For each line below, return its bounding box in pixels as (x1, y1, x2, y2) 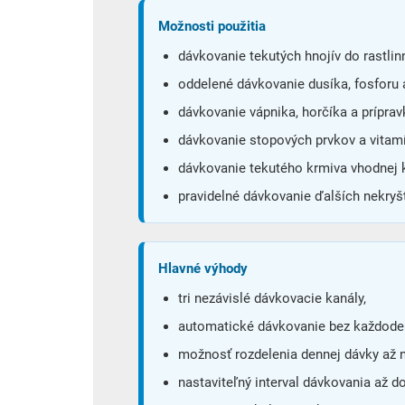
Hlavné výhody (158, 259, 248, 277)
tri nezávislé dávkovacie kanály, (178, 289, 366, 306)
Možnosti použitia (158, 17, 266, 34)
